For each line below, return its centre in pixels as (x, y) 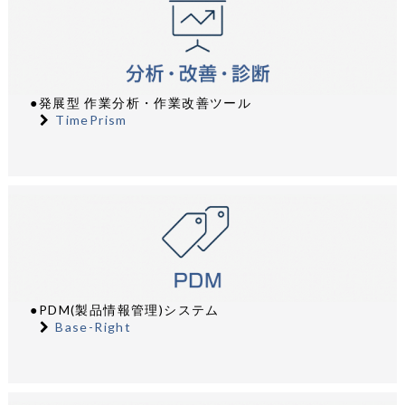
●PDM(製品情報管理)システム (125, 310)
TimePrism (91, 120)
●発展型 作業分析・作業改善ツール (141, 103)
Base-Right (94, 327)
